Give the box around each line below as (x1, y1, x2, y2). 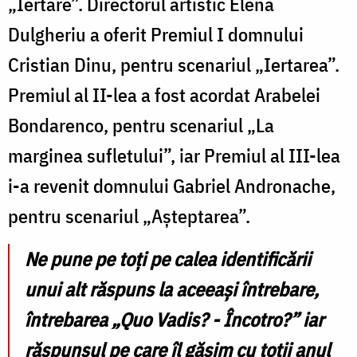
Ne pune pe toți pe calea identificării (25, 245, 311, 272)
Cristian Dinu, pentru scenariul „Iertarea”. (8, 51, 339, 77)
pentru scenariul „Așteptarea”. (8, 202, 250, 229)
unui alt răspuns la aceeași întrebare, (25, 276, 319, 302)
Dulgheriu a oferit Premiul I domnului (8, 21, 304, 47)
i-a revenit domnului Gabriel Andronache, (8, 172, 335, 198)
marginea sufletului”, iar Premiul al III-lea (8, 142, 340, 168)
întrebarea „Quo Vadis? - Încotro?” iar (25, 306, 324, 332)
